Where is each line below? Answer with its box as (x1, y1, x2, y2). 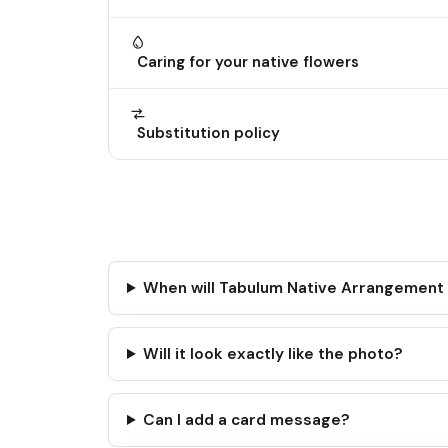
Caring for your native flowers (129, 52, 359, 72)
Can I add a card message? (143, 410, 351, 430)
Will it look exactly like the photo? (143, 344, 404, 364)
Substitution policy (129, 123, 280, 143)
